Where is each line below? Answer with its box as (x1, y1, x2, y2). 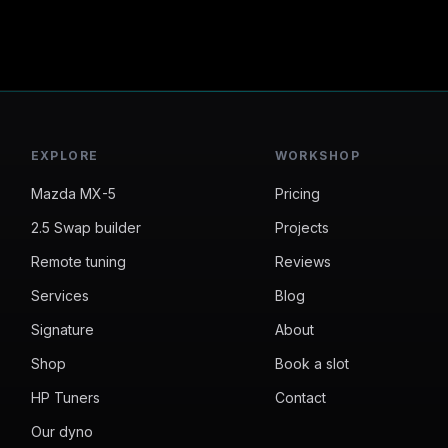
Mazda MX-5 (30, 185, 116, 202)
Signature (30, 321, 94, 338)
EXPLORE (30, 148, 99, 163)
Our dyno (30, 423, 93, 440)
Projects (274, 219, 329, 236)
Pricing (274, 185, 320, 202)
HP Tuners (30, 389, 100, 406)
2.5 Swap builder (30, 219, 141, 236)
